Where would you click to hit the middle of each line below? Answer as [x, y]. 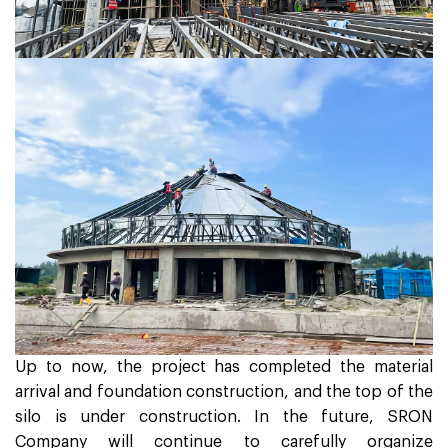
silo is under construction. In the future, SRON [224, 416]
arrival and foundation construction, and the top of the [224, 391]
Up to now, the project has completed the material [224, 366]
